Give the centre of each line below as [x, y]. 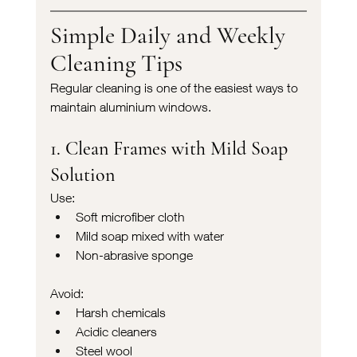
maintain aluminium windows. [130, 106]
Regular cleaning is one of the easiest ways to [175, 87]
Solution [82, 175]
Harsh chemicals [120, 312]
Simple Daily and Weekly [170, 35]
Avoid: [67, 293]
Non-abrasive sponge [134, 255]
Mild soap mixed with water [149, 235]
